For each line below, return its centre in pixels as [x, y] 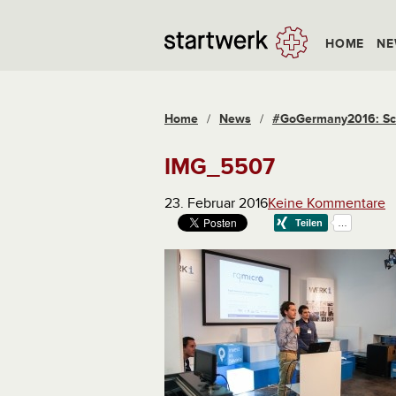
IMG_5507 [220, 167]
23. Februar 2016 [216, 203]
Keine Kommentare [327, 203]
